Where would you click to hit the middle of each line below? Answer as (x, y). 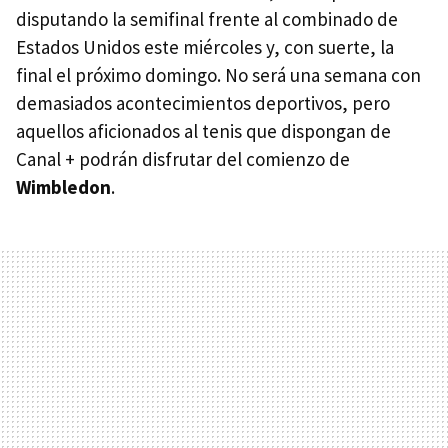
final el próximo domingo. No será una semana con (218, 74)
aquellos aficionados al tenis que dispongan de (203, 130)
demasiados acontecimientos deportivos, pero (203, 102)
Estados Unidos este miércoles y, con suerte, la (205, 46)
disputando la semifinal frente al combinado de (207, 18)
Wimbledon (63, 186)
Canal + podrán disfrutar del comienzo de (183, 158)
